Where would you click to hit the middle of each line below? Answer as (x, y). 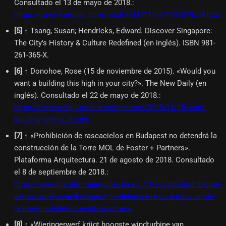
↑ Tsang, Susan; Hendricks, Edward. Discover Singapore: (118, 31)
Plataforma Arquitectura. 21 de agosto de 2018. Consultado (114, 160)
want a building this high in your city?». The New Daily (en (110, 83)
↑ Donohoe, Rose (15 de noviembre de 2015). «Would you (120, 71)
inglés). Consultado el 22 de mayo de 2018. (87, 95)
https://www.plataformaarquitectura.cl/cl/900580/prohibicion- (118, 184)
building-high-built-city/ (52, 119)
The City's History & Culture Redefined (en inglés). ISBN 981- (115, 43)
